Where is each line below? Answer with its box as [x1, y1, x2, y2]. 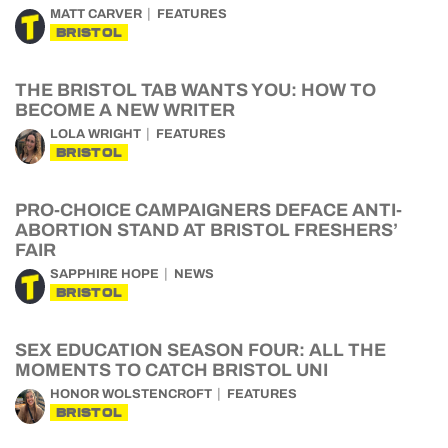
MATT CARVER [50, 7, 142, 21]
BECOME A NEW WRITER [15, 100, 235, 120]
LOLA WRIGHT [50, 127, 141, 141]
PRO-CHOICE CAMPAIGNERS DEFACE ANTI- [15, 200, 402, 220]
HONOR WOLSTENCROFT [50, 387, 212, 401]
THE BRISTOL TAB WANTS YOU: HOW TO [15, 80, 376, 100]
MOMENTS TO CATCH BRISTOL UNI [15, 360, 328, 380]
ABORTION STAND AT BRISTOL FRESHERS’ [15, 220, 398, 240]
